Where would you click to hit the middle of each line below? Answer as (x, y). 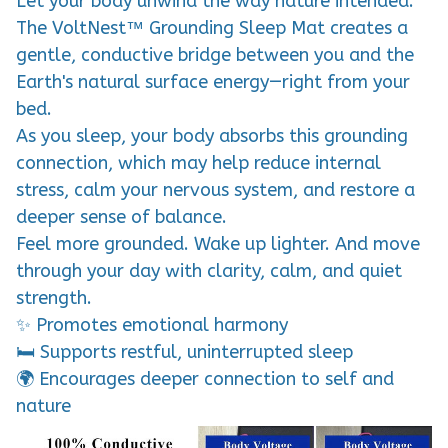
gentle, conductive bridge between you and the (215, 54)
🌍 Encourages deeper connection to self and (205, 378)
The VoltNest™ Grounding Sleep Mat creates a (212, 27)
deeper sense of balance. (121, 216)
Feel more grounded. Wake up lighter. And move (218, 243)
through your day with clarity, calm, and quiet (209, 270)
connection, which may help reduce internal (198, 162)
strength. (54, 297)
